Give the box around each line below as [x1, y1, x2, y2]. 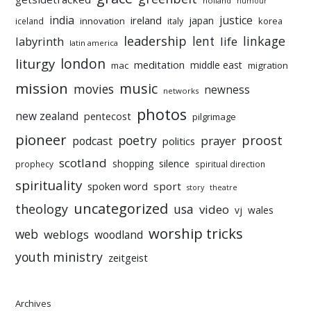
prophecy [15, 158, 54, 170]
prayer [201, 133, 237, 149]
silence [159, 156, 190, 171]
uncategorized [74, 199, 169, 219]
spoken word [87, 180, 149, 194]
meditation [134, 58, 185, 72]
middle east [190, 58, 243, 72]
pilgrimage [192, 110, 237, 124]
